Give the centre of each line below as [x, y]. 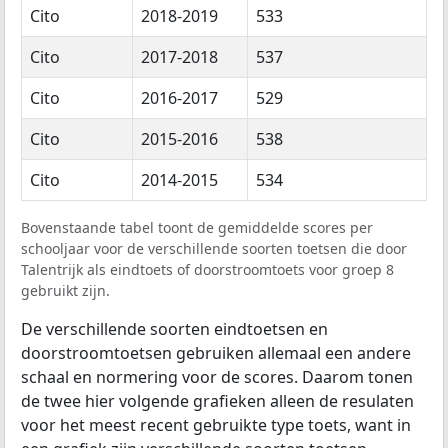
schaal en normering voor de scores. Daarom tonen [217, 377]
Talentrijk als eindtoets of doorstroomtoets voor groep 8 [207, 270]
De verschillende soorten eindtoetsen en [174, 329]
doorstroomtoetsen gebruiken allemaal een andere [216, 353]
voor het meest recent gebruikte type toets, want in [216, 425]
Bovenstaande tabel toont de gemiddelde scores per [197, 228]
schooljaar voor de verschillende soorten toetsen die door [214, 249]
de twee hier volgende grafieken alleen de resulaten [217, 401]
